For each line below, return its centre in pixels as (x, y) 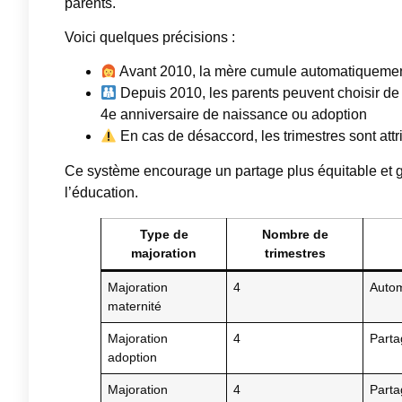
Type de (164, 235)
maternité (135, 306)
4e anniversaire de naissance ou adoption (234, 115)
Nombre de (295, 235)
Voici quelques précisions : (150, 38)
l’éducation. (101, 193)
